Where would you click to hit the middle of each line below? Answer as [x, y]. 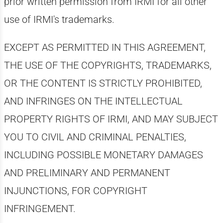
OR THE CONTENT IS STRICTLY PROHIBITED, [103, 83]
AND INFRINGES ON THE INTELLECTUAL [93, 101]
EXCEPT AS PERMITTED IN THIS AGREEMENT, [105, 47]
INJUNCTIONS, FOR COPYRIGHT [75, 191]
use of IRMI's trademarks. [59, 19]
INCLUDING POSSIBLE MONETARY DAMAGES [103, 155]
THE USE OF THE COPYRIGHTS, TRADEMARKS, [108, 65]
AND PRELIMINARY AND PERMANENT [87, 173]
